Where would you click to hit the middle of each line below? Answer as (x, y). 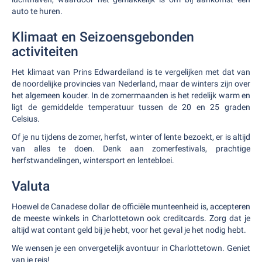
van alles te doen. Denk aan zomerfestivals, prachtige (131, 149)
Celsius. (26, 119)
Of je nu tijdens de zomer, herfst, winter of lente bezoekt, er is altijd (131, 137)
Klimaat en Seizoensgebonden (103, 37)
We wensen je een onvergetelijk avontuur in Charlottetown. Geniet (131, 248)
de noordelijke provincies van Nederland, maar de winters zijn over (131, 84)
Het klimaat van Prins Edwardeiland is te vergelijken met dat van (131, 72)
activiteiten (45, 52)
